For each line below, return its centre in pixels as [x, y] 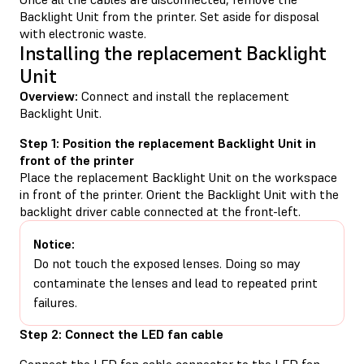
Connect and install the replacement [184, 95]
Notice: [54, 243]
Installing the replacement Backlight [173, 53]
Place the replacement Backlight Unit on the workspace [178, 177]
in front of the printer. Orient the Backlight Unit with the [179, 194]
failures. [55, 302]
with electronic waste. [83, 33]
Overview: [49, 95]
